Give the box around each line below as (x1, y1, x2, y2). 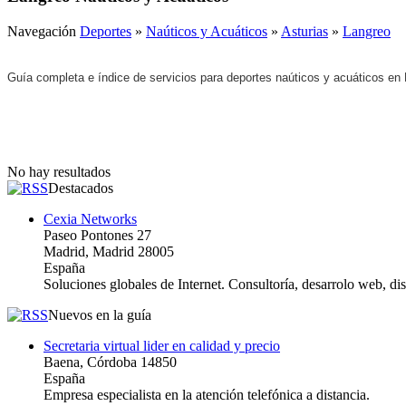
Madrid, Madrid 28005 (43, 243, 174, 259)
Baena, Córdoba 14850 (43, 353, 177, 370)
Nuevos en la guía (48, 306, 151, 323)
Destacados (48, 179, 113, 196)
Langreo (343, 23, 391, 39)
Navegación (7, 23, 80, 39)
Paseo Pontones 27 (43, 227, 151, 243)
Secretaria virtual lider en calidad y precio (43, 337, 280, 353)
